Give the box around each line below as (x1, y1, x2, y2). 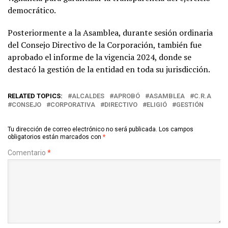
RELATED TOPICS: (8, 92, 63, 100)
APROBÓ (113, 92, 140, 100)
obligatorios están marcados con (8, 133, 103, 140)
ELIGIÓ (147, 100, 167, 108)
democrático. (8, 4, 56, 16)
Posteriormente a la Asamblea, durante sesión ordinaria (8, 26, 213, 38)
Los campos (159, 125, 193, 133)
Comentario (8, 148, 47, 157)
